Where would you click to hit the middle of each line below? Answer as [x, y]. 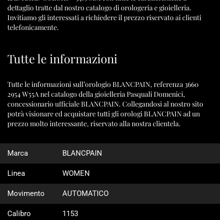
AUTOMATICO [85, 193]
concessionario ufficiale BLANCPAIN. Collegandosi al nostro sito [105, 104]
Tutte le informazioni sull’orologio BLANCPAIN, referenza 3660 [103, 84]
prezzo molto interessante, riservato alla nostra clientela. [94, 124]
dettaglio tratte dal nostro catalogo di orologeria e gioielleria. [99, 8]
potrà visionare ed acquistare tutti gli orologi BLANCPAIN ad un [104, 114]
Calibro [19, 214]
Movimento [26, 193]
